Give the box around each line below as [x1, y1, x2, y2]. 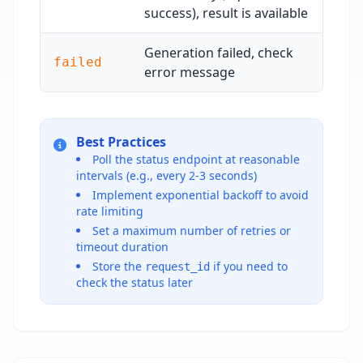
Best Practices [76, 133, 166, 151]
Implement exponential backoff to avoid [92, 187, 309, 203]
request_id [145, 260, 210, 273]
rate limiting [76, 203, 143, 219]
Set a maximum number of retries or [92, 223, 291, 238]
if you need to [210, 258, 288, 274]
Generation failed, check [144, 44, 293, 62]
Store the [92, 258, 145, 274]
